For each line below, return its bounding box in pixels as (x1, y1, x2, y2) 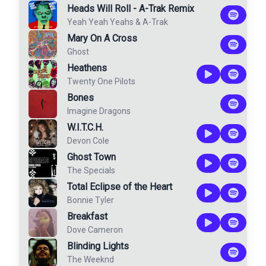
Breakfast (67, 211, 107, 222)
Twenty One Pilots (67, 77, 135, 86)
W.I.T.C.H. (67, 122, 103, 133)
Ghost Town (67, 151, 116, 163)
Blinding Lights (67, 240, 129, 252)
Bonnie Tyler (67, 195, 114, 205)
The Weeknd (67, 255, 114, 264)
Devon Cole (67, 136, 109, 145)
